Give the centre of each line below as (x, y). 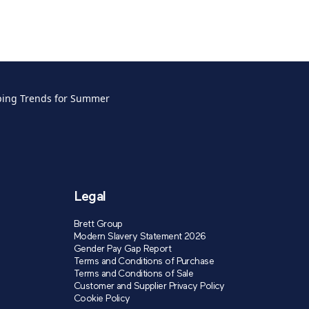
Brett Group (98, 225)
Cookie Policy (102, 299)
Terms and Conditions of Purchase (144, 262)
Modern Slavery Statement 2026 (140, 237)
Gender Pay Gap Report (123, 250)
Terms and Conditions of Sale (134, 275)
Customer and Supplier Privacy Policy (149, 287)
